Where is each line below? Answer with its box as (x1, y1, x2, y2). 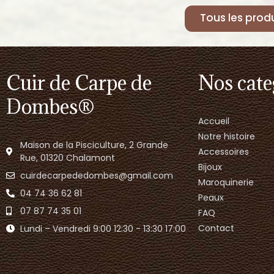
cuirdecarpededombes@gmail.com (20, 169, 173, 182)
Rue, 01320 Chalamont (20, 151, 115, 164)
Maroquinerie (198, 176, 254, 188)
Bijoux (198, 160, 222, 173)
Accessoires (198, 145, 249, 158)
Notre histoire (198, 130, 255, 143)
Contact (198, 221, 234, 234)
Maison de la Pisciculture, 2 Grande (20, 138, 168, 151)
